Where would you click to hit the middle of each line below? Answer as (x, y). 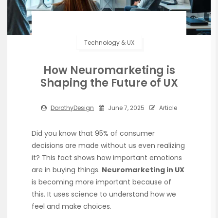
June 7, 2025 (126, 108)
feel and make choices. (72, 206)
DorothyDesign (72, 108)
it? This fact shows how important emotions (107, 157)
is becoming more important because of (101, 182)
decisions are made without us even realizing (108, 145)
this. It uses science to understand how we (104, 194)
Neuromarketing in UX (143, 170)
